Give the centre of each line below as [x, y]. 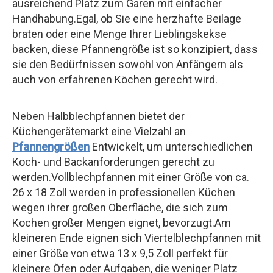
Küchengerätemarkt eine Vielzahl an [99, 131]
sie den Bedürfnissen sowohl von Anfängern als [128, 64]
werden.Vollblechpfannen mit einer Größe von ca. [131, 177]
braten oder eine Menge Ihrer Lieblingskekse [119, 34]
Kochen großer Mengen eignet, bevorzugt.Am [122, 222]
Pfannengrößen [51, 146]
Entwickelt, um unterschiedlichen [171, 146]
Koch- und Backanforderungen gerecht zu [113, 161]
